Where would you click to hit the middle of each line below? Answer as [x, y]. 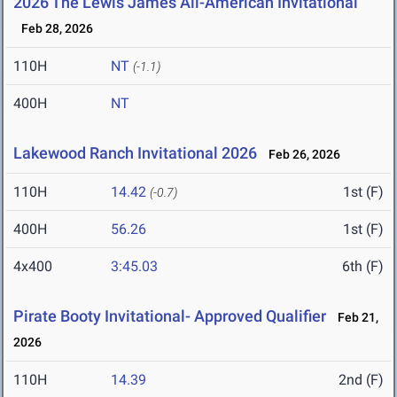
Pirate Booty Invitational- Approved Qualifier [170, 316]
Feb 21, [354, 318]
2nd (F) [361, 380]
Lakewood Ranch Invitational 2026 [135, 153]
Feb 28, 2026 [53, 29]
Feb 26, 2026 [300, 155]
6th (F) [363, 267]
